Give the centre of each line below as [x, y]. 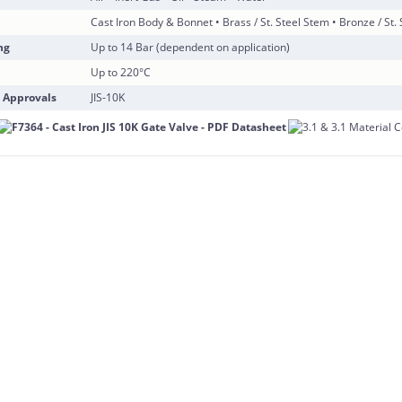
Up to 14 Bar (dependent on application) [191, 47]
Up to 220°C [121, 72]
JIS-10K [108, 97]
